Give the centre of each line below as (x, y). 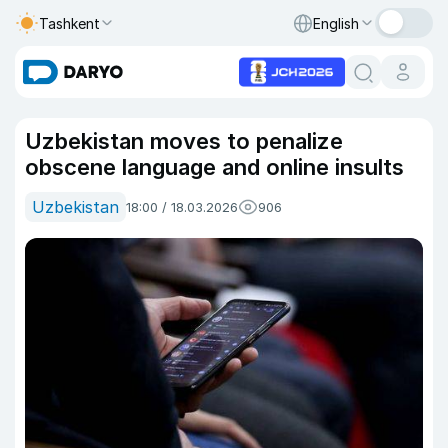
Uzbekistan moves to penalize (184, 141)
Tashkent (69, 23)
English (336, 23)
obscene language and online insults (214, 167)
